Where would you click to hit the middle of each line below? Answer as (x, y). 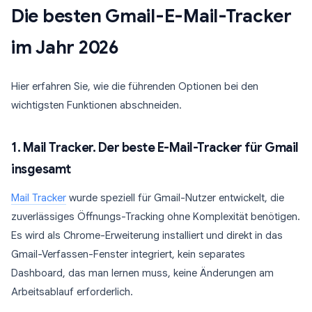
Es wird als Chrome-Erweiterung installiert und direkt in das (147, 235)
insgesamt (41, 169)
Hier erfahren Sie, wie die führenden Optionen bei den (135, 86)
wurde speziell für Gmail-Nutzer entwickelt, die (175, 198)
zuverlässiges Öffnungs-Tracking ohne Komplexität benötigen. (156, 217)
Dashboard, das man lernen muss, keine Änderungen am (142, 273)
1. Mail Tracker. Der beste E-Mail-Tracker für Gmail (155, 148)
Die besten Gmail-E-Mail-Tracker (151, 16)
